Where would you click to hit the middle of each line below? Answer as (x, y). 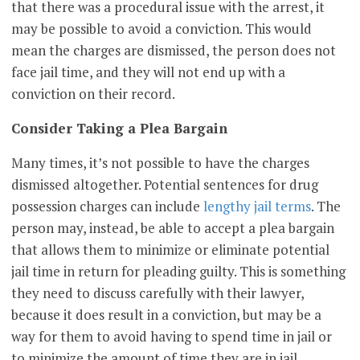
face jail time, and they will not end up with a (149, 72)
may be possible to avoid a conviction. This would (162, 29)
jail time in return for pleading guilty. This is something (179, 272)
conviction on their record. (95, 94)
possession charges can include (108, 207)
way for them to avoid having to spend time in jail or (172, 337)
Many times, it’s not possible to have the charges (161, 163)
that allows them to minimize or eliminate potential (171, 250)
